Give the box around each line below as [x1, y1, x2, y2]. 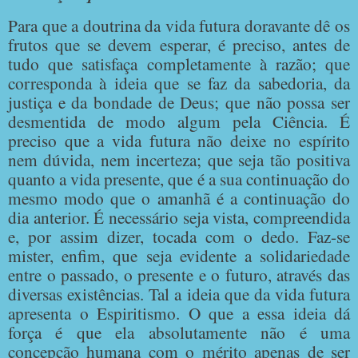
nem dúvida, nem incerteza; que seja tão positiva [8, 148, 350, 172]
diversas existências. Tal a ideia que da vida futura [8, 282, 350, 306]
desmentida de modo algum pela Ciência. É [8, 109, 350, 133]
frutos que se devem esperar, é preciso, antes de [8, 33, 350, 57]
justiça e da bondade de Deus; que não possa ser [8, 90, 350, 114]
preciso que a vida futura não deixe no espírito [8, 129, 350, 153]
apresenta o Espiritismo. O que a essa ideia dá [8, 301, 350, 325]
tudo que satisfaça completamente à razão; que [8, 52, 350, 76]
